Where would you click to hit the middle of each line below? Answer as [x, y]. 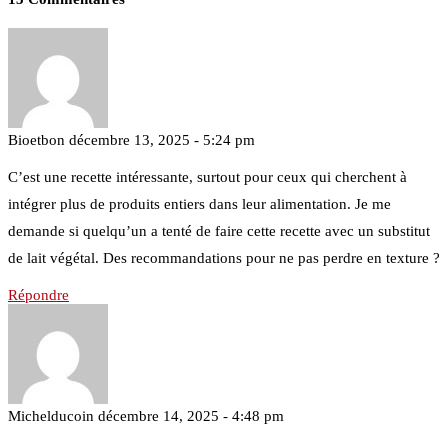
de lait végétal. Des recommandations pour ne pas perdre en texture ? [224, 257]
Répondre [38, 294]
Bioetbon [36, 139]
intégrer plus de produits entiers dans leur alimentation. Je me [199, 203]
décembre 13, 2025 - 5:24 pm [162, 139]
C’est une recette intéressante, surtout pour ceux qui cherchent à [207, 176]
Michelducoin [51, 415]
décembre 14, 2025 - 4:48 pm [191, 415]
